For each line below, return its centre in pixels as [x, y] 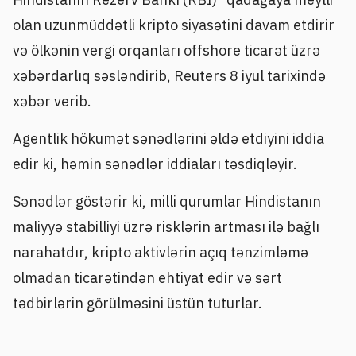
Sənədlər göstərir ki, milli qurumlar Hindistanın [167, 202]
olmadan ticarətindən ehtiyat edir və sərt [147, 278]
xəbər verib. [52, 101]
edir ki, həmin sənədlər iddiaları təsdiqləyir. [155, 164]
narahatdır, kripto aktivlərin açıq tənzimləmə [161, 253]
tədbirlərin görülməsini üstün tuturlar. [137, 304]
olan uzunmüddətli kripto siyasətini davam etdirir [174, 25]
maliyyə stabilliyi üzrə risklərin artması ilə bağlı [166, 227]
